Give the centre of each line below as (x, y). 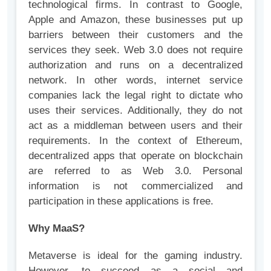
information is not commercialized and (135, 186)
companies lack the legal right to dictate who (135, 96)
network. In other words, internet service (135, 80)
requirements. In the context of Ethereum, (135, 141)
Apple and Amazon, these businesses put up (135, 20)
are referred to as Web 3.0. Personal (135, 171)
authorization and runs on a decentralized (135, 65)
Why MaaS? (57, 229)
